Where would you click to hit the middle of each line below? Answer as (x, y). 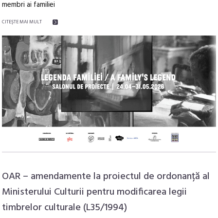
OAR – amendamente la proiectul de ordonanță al (106, 177)
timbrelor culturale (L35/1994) (65, 208)
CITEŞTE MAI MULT (22, 22)
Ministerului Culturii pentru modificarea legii (95, 192)
